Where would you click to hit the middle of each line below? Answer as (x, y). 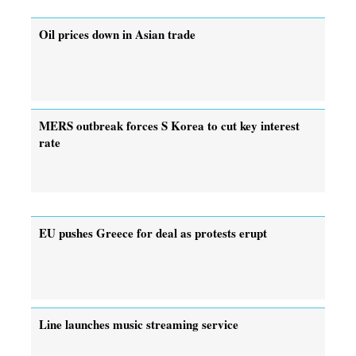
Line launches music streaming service (139, 324)
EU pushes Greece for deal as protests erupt (153, 232)
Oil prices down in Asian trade (117, 34)
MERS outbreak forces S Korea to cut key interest (169, 125)
